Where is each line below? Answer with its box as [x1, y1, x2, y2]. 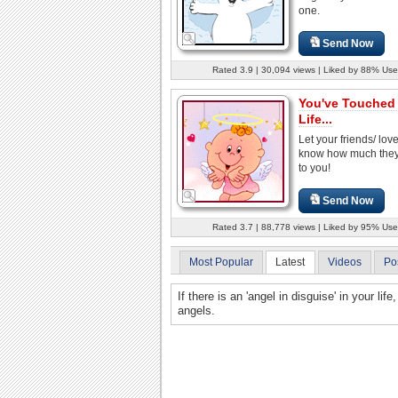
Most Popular [189, 255, 253, 268]
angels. [177, 304, 215, 318]
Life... [298, 111, 332, 126]
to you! [298, 161, 330, 174]
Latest [275, 255, 306, 268]
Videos [327, 255, 362, 268]
